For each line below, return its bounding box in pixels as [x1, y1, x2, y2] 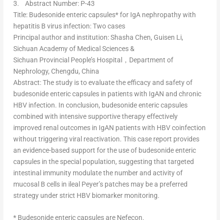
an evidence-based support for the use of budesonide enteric [13, 146, 196, 154]
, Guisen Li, [150, 33, 183, 41]
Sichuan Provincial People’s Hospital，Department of [13, 55, 173, 64]
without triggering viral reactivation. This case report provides [13, 135, 199, 143]
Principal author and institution [13, 33, 108, 41]
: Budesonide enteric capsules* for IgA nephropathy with [26, 10, 196, 19]
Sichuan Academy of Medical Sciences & [13, 44, 135, 53]
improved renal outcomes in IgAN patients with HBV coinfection [13, 123, 206, 132]
